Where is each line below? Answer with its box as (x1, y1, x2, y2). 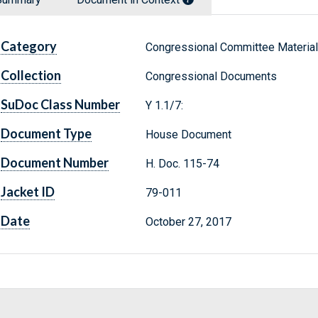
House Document (145, 128, 231, 142)
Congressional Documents (145, 70, 277, 84)
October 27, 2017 (145, 215, 231, 229)
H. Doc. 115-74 (145, 157, 219, 171)
